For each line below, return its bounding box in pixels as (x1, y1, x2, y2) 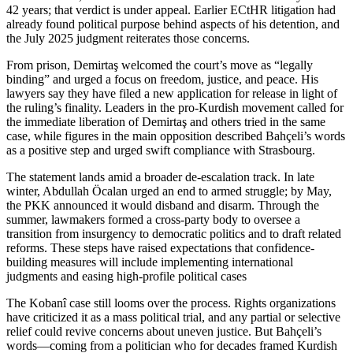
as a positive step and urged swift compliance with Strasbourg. (6, 143, 315, 157)
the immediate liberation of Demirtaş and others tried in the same (6, 114, 325, 128)
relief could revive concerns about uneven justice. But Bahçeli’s (6, 324, 321, 338)
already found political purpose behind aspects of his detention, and (6, 17, 340, 31)
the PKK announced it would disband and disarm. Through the (6, 198, 319, 212)
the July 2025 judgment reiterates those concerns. (6, 31, 250, 45)
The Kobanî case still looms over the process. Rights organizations (6, 295, 336, 310)
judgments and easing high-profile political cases (6, 269, 247, 283)
